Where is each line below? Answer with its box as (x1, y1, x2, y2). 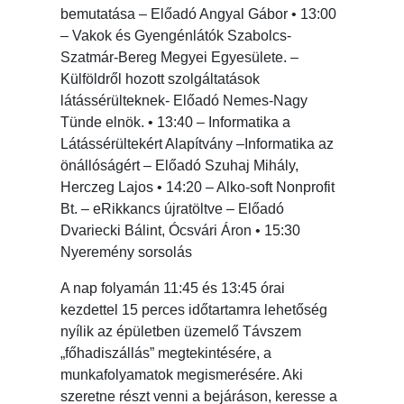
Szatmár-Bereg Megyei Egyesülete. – (60, 50, 299, 66)
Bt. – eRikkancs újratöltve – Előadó (60, 201, 285, 217)
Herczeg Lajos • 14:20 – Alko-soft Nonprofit (60, 179, 335, 196)
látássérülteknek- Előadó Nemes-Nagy (60, 93, 308, 109)
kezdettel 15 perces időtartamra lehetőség (60, 302, 328, 318)
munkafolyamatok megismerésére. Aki (60, 367, 304, 383)
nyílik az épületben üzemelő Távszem (60, 324, 302, 340)
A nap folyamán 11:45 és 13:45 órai (60, 280, 286, 297)
